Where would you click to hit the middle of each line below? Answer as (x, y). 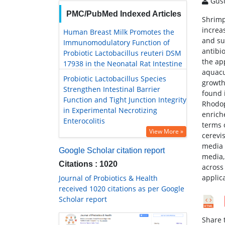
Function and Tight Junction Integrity (125, 100)
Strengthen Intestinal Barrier (112, 89)
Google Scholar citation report (112, 151)
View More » (166, 132)
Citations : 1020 (88, 164)
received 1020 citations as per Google (122, 189)
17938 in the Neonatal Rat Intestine (123, 64)
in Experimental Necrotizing (110, 110)
